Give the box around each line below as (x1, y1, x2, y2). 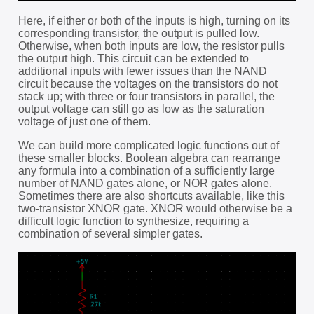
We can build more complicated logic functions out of (18, 139, 279, 152)
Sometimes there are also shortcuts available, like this (18, 190, 285, 203)
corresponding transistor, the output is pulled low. (18, 27, 259, 40)
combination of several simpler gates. (18, 228, 203, 240)
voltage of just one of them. (18, 116, 151, 128)
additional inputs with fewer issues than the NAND (18, 65, 267, 78)
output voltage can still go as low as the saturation (18, 103, 264, 116)
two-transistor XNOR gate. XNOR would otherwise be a (18, 203, 292, 215)
